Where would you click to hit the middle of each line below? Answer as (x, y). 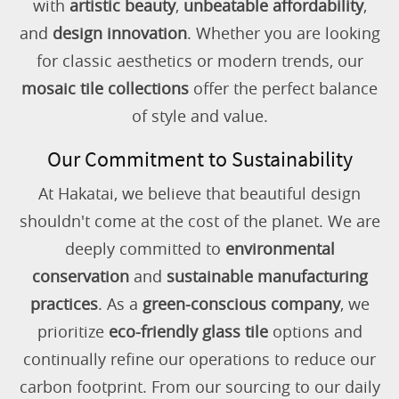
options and (315, 331)
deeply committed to (145, 248)
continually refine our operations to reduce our (199, 359)
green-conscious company (241, 304)
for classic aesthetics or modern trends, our (199, 61)
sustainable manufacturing (267, 276)
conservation (80, 276)
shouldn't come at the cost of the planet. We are (199, 221)
